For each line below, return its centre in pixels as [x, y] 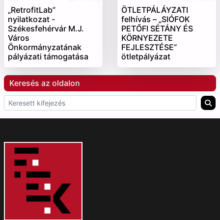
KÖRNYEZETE [147, 38]
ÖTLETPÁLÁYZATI [155, 10]
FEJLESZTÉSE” [149, 47]
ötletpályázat [146, 57]
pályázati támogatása [48, 57]
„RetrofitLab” [32, 10]
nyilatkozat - [31, 19]
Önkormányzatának [45, 47]
